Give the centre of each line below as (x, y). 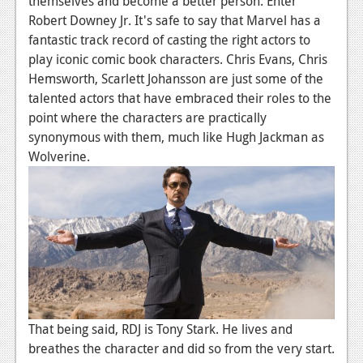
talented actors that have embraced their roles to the (180, 98)
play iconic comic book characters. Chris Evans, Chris (178, 59)
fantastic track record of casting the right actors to (169, 39)
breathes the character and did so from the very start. (181, 348)
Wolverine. (59, 156)
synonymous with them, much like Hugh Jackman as (176, 137)
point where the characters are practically (147, 117)
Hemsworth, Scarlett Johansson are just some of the (176, 78)
